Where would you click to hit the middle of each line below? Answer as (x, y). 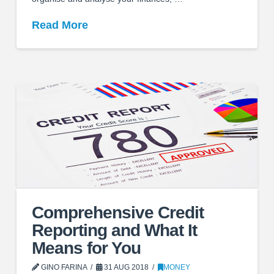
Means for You (86, 248)
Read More (60, 25)
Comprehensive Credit (118, 212)
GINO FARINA (63, 267)
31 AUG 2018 (126, 267)
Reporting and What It (114, 230)
